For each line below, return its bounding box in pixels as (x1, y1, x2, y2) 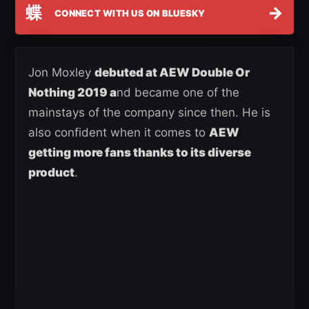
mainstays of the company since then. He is (28, 106, 270, 120)
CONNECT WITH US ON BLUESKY (54, 7, 206, 19)
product (28, 166, 74, 180)
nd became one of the (117, 86, 239, 100)
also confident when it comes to (28, 126, 209, 140)
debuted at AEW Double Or (94, 66, 250, 80)
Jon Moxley (28, 66, 94, 80)
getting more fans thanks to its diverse (28, 146, 251, 160)
